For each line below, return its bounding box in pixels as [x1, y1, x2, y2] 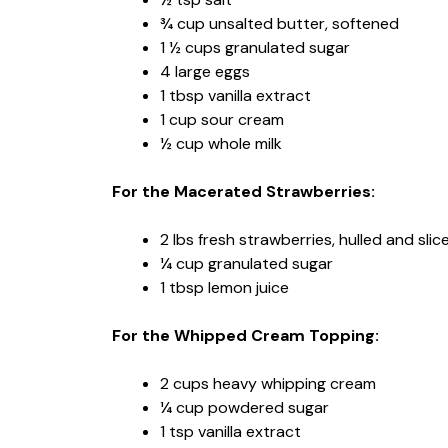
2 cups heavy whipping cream [160, 372, 376, 394]
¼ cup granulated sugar [160, 252, 333, 274]
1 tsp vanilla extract [160, 420, 301, 442]
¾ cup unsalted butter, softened [160, 12, 399, 34]
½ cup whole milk [160, 132, 282, 154]
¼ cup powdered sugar [160, 396, 329, 418]
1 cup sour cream [160, 108, 284, 130]
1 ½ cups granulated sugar [160, 36, 350, 58]
